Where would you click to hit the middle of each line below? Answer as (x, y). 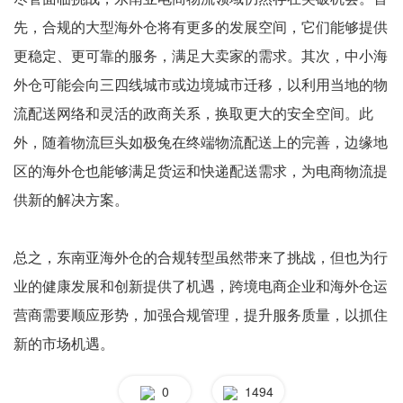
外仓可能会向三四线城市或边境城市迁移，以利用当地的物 (201, 84)
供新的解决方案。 (71, 199)
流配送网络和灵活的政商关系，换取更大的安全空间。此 (193, 112)
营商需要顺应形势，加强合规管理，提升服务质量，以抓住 (201, 314)
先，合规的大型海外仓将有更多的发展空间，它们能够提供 (201, 26)
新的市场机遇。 (64, 343)
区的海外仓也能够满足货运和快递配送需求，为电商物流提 (201, 170)
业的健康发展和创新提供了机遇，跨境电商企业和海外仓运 (201, 285)
